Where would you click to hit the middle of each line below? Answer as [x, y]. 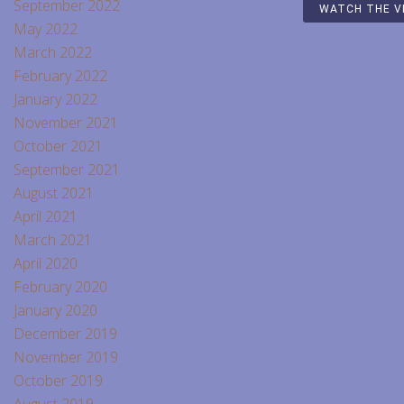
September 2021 [67, 169]
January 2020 [55, 310]
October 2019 [58, 380]
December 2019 [65, 333]
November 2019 [66, 357]
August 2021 [54, 193]
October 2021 [58, 146]
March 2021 [53, 239]
